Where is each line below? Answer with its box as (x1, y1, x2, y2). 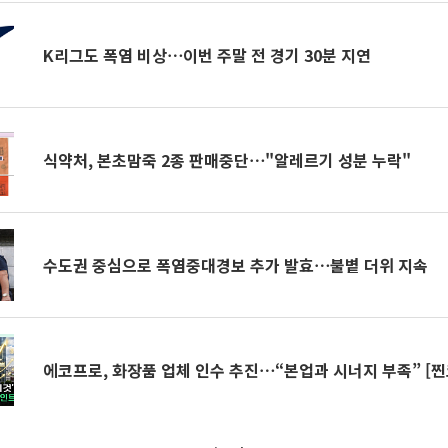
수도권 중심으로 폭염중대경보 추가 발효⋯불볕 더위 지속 (43, 253, 429, 277)
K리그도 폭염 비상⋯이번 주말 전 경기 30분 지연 (43, 43, 372, 67)
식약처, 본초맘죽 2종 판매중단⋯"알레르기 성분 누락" (43, 148, 412, 172)
